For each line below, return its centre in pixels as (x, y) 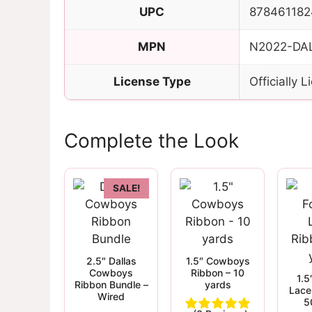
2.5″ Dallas (111, 261)
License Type (152, 82)
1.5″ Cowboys (218, 261)
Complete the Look (151, 141)
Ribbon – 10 (218, 273)
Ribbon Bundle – (111, 285)
